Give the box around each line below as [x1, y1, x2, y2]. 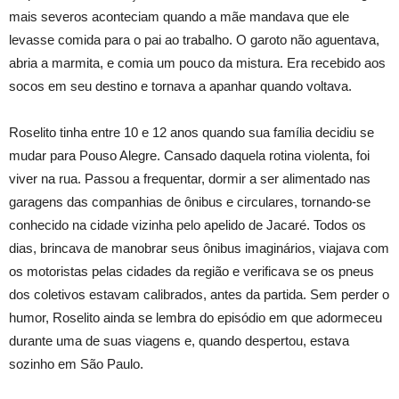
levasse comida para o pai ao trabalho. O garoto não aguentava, [9, 32, 379, 48]
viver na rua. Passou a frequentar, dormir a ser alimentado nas [9, 171, 370, 187]
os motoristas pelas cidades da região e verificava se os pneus [9, 264, 374, 280]
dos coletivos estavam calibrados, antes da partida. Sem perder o [9, 287, 389, 303]
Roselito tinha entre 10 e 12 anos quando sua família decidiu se [9, 125, 374, 141]
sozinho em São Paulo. [9, 356, 143, 372]
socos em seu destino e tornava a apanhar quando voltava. [9, 78, 352, 94]
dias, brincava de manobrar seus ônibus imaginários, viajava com [9, 240, 389, 256]
